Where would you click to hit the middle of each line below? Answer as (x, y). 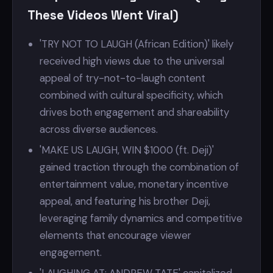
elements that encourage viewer (115, 235)
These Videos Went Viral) (103, 15)
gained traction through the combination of (139, 167)
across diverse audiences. (99, 129)
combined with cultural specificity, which (131, 95)
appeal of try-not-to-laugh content (122, 78)
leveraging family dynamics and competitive (141, 218)
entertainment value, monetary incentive (134, 184)
